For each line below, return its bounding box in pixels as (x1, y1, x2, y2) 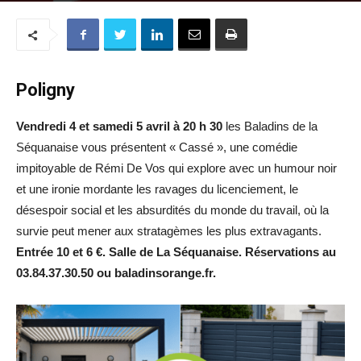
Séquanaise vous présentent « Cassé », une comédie (16, 140, 297, 155)
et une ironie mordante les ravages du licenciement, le (16, 182, 298, 197)
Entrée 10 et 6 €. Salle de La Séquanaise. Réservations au (16, 245, 336, 259)
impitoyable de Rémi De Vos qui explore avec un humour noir (16, 161, 337, 176)
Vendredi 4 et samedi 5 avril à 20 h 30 (16, 119, 222, 134)
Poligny (16, 80, 75, 101)
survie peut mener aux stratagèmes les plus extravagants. (16, 224, 322, 239)
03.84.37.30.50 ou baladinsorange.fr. (16, 266, 216, 280)
